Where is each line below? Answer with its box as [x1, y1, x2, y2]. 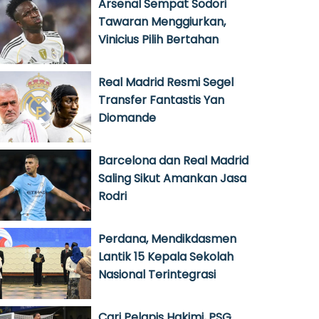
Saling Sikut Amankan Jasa [98, 170, 246, 187]
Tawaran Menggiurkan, [98, 14, 226, 30]
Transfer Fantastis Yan [98, 92, 224, 108]
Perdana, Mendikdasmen [98, 231, 236, 247]
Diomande [98, 110, 156, 126]
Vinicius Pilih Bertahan [98, 31, 219, 48]
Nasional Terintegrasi [98, 266, 216, 283]
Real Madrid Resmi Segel [98, 74, 234, 90]
